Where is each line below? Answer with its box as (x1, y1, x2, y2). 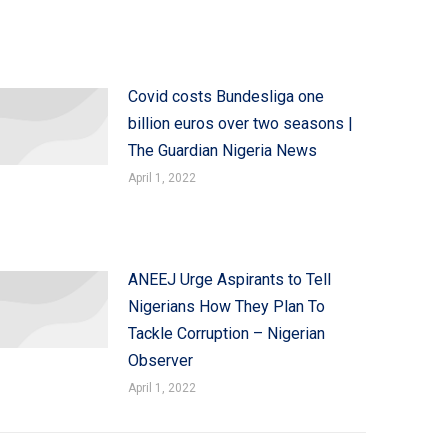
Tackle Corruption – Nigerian (127, 324, 325, 343)
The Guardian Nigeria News (127, 141, 317, 160)
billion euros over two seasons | (127, 114, 353, 133)
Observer (127, 351, 193, 370)
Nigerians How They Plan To (127, 297, 325, 316)
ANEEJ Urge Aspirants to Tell (127, 270, 331, 289)
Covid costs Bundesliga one (127, 87, 324, 106)
